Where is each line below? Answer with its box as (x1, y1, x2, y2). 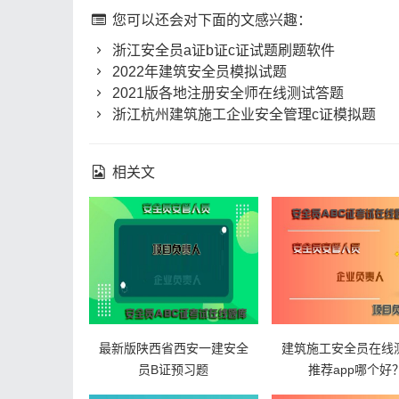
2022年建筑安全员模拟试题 (109, 64, 288, 79)
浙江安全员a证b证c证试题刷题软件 (109, 43, 336, 58)
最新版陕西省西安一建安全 (98, 341, 248, 355)
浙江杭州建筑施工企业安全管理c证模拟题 (109, 107, 377, 122)
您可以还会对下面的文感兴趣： (109, 12, 313, 28)
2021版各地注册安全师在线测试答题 (109, 85, 345, 101)
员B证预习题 (138, 362, 209, 377)
